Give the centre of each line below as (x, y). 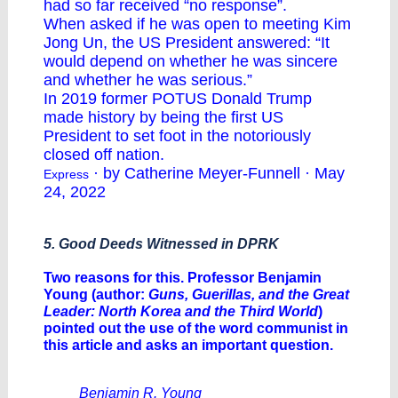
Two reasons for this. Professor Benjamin (183, 278)
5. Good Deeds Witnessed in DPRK (161, 244)
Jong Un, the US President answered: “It (187, 43)
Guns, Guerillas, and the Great (249, 295)
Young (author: (96, 295)
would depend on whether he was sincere (191, 61)
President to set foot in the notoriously (177, 136)
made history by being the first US (163, 117)
